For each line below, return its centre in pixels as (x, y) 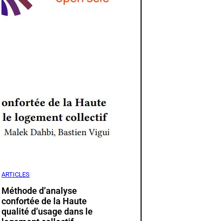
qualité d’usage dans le (47, 211)
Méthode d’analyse (39, 190)
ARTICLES (16, 174)
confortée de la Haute (44, 201)
